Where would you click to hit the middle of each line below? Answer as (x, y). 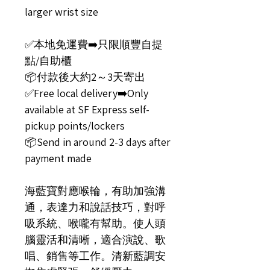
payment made (58, 158)
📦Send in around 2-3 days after (98, 142)
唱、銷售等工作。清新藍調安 (95, 256)
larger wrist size (61, 12)
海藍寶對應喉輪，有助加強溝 (95, 191)
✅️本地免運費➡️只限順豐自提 (94, 44)
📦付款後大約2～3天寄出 (85, 77)
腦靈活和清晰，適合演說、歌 (95, 240)
